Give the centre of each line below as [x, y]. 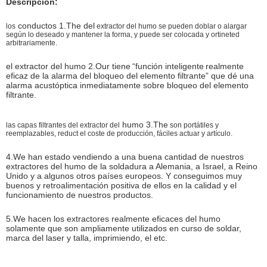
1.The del [77, 25]
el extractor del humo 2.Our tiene [68, 66]
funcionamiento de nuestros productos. [80, 195]
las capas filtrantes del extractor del [63, 125]
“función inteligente [168, 66]
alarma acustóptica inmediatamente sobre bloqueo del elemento [127, 85]
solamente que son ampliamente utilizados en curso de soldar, [124, 228]
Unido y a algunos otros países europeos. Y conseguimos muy [124, 176]
